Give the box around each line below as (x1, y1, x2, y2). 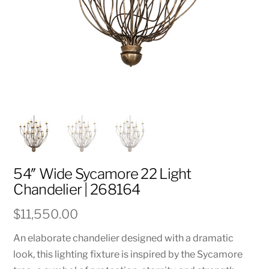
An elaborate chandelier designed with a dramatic (13, 232, 234, 244)
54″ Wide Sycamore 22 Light (13, 165, 192, 183)
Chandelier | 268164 (13, 181, 141, 199)
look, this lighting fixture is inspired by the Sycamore (13, 248, 243, 260)
